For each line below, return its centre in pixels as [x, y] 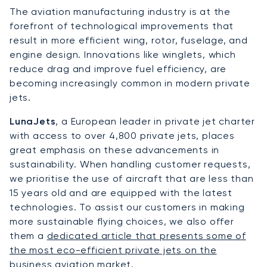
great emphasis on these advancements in [115, 150]
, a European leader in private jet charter [156, 121]
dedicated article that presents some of [146, 235]
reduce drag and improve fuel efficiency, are [118, 69]
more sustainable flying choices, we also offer [122, 221]
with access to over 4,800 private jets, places [122, 135]
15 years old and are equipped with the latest [121, 193]
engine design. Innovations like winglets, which [123, 54]
